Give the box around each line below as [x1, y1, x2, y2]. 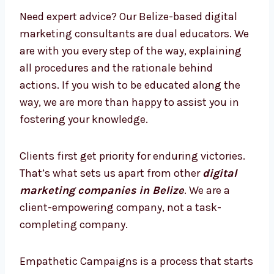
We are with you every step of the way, [20, 105, 204, 119]
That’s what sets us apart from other [20, 228, 202, 242]
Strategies [20, 34, 111, 62]
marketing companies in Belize [20, 245, 184, 259]
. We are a [184, 245, 230, 259]
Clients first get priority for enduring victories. [20, 210, 245, 224]
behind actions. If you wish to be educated [20, 139, 227, 154]
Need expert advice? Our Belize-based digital [20, 71, 237, 85]
